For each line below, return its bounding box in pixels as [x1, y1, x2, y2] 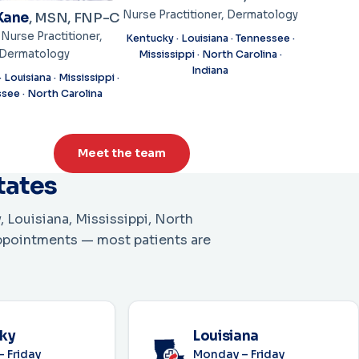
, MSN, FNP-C [29, 10, 120, 27]
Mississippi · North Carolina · [138, 47, 282, 61]
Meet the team [77, 146, 167, 161]
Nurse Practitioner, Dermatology [122, 7, 298, 22]
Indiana [192, 63, 228, 77]
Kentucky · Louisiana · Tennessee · [125, 31, 295, 45]
